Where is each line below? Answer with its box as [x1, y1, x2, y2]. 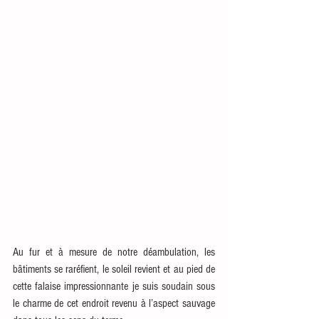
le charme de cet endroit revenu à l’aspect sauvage [13, 297, 215, 310]
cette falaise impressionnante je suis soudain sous [13, 280, 215, 293]
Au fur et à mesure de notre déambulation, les [13, 246, 215, 259]
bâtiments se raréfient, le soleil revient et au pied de [13, 263, 215, 276]
